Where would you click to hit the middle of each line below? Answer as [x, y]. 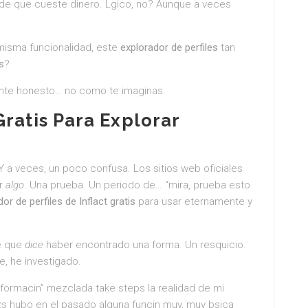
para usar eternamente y [194, 201]
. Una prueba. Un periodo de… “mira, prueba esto [137, 185]
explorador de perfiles [169, 47]
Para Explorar [114, 120]
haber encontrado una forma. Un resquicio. [145, 245]
